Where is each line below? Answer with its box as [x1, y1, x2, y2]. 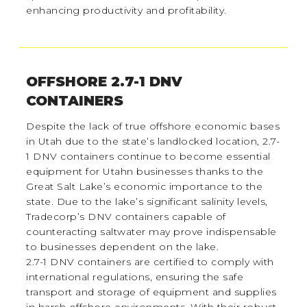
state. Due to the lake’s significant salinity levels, [26, 195, 268, 208]
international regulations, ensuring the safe [26, 271, 244, 284]
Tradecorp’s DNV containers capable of [26, 210, 226, 223]
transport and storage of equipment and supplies [26, 286, 277, 299]
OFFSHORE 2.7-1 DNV [26, 73, 183, 90]
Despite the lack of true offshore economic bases [26, 120, 280, 133]
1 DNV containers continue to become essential [26, 150, 271, 163]
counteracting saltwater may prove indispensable [26, 225, 277, 238]
